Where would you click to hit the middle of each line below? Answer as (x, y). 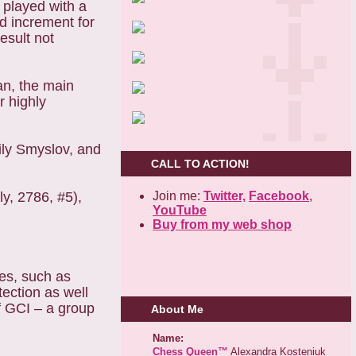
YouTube (180, 210)
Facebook (279, 195)
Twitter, (224, 195)
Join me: (178, 195)
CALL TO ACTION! (200, 163)
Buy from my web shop (222, 224)
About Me (177, 310)
